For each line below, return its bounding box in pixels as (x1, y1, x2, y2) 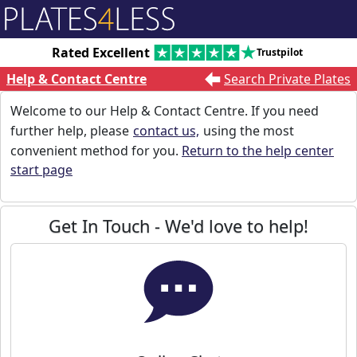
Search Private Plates (224, 70, 351, 88)
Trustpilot (256, 45, 303, 59)
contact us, (133, 121, 199, 139)
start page (10, 160, 73, 178)
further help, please (10, 121, 132, 139)
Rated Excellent (51, 44, 150, 61)
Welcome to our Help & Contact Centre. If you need (10, 101, 319, 120)
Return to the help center (182, 141, 334, 159)
